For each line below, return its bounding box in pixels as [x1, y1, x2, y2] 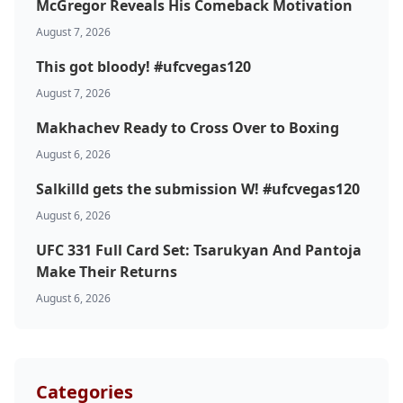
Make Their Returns [36, 262, 177, 282]
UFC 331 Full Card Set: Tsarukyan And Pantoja [36, 240, 362, 261]
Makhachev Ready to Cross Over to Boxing [36, 118, 339, 139]
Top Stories [180, 218, 266, 240]
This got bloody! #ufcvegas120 [36, 57, 251, 77]
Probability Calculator [99, 160, 333, 191]
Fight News [156, 160, 276, 191]
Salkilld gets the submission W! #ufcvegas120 [36, 179, 360, 200]
